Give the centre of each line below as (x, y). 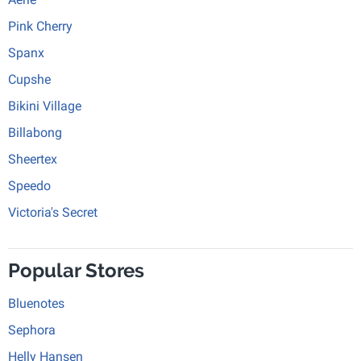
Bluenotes (36, 303)
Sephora (32, 330)
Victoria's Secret (53, 212)
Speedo (29, 186)
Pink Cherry (40, 26)
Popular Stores (76, 270)
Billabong (35, 133)
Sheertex (33, 159)
